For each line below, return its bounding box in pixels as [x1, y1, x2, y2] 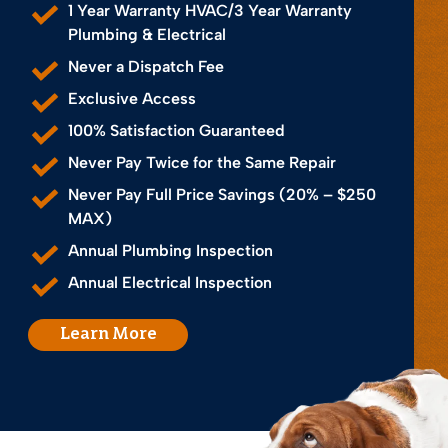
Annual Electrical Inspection [68, 272, 272, 292]
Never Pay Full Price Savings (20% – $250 [68, 184, 376, 204]
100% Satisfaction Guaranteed [68, 120, 285, 140]
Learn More [59, 326, 157, 343]
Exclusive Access [68, 88, 196, 108]
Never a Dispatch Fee [68, 56, 224, 76]
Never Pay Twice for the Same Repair [68, 152, 336, 172]
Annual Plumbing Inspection [68, 240, 273, 260]
